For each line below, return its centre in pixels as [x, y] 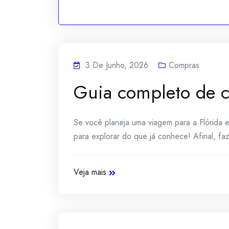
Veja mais [90, 172]
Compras [184, 65]
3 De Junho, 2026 [117, 65]
